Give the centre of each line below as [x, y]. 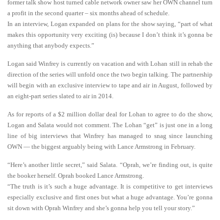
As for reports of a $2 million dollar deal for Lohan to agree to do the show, [110, 114]
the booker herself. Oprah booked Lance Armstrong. [76, 176]
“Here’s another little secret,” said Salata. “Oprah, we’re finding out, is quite [110, 165]
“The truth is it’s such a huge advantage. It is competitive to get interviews [110, 186]
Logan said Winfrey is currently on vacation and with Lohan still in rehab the [110, 64]
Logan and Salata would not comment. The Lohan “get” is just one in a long [110, 125]
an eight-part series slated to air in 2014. [60, 96]
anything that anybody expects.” [51, 45]
